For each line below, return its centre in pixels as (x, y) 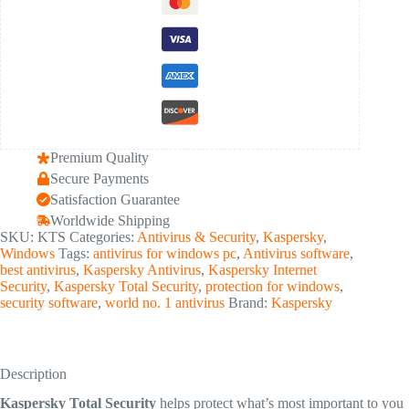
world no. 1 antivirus (165, 302)
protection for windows (273, 286)
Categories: (103, 236)
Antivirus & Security (196, 236)
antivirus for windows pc (165, 253)
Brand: (250, 302)
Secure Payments (100, 178)
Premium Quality (100, 158)
